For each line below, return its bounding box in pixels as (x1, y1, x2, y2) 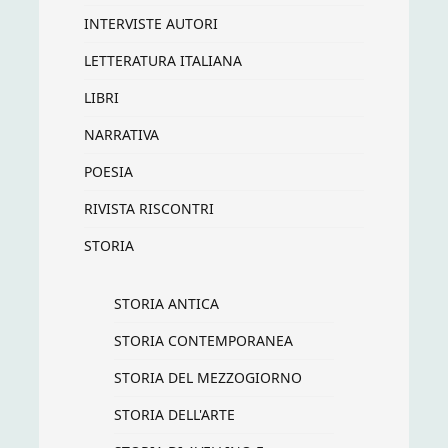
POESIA (84, 161, 133, 181)
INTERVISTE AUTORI (84, 13, 218, 33)
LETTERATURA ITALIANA (84, 50, 242, 70)
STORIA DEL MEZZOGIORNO (114, 367, 302, 387)
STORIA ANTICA (114, 293, 219, 313)
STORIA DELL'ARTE (114, 404, 235, 424)
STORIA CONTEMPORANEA (114, 330, 293, 350)
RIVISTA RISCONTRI (84, 198, 214, 218)
